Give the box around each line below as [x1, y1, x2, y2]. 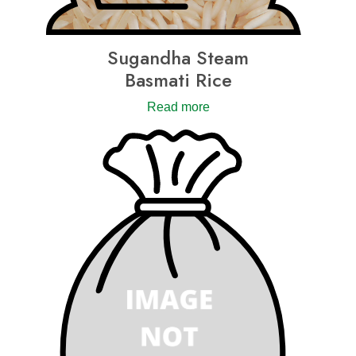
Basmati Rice [124, 67, 232, 95]
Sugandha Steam [107, 44, 249, 72]
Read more [146, 100, 210, 114]
